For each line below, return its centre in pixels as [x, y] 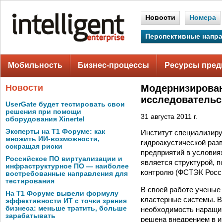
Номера [203, 18]
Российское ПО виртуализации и [64, 159]
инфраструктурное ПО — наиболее [67, 166]
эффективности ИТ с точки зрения [66, 201]
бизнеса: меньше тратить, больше [66, 208]
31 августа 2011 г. [169, 117]
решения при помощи [43, 112]
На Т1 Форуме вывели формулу [62, 194]
